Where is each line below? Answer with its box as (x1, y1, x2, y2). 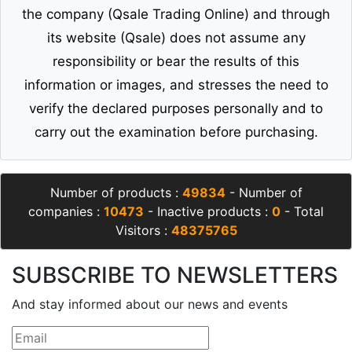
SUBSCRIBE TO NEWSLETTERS (12, 262, 338, 289)
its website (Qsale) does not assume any (46, 30, 306, 46)
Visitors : (115, 222, 171, 239)
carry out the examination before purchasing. (34, 124, 318, 141)
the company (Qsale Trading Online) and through (22, 6, 330, 23)
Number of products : (49, 185, 182, 201)
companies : (28, 203, 104, 220)
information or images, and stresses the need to (24, 77, 328, 93)
